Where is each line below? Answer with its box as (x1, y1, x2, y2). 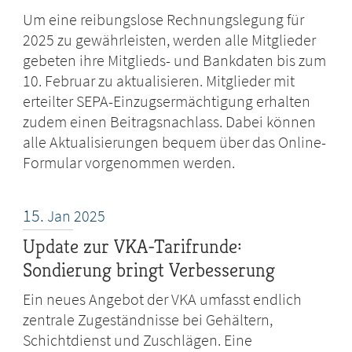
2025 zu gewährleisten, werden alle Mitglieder (23, 30, 317, 50)
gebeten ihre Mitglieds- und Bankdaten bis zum (23, 50, 327, 71)
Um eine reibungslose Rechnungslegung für (23, 9, 305, 30)
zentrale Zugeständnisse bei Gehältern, (23, 310, 273, 330)
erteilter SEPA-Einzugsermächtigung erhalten (23, 91, 311, 112)
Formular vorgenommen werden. (23, 152, 236, 173)
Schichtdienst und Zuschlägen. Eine (23, 330, 253, 350)
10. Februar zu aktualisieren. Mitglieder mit (23, 71, 295, 91)
